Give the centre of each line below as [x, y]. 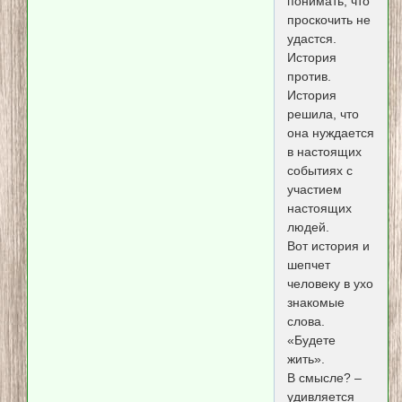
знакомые [315, 303]
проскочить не [328, 20]
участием [314, 190]
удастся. [311, 39]
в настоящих [324, 152]
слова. [306, 322]
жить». [306, 359]
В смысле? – [324, 378]
